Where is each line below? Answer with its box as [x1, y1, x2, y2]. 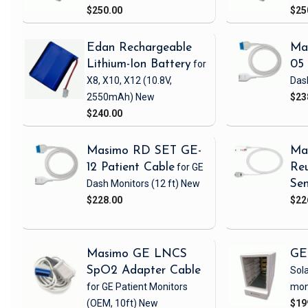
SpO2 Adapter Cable [87, 265, 201, 277]
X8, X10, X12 [87, 75, 141, 87]
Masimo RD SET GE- [87, 145, 201, 157]
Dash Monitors [87, 178, 149, 190]
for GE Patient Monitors [87, 281, 188, 293]
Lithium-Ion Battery [87, 58, 191, 71]
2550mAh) [87, 91, 133, 103]
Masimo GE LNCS [87, 248, 187, 261]
